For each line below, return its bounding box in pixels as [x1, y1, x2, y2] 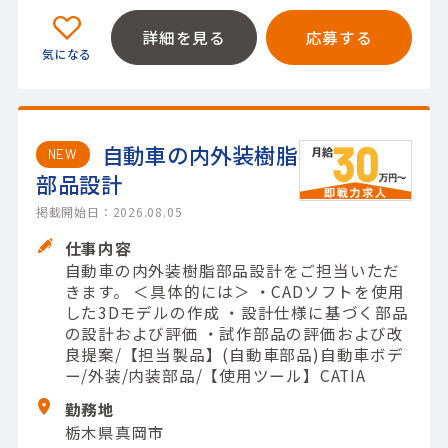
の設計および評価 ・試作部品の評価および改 [64, 322, 404, 345]
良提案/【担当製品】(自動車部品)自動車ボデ [64, 343, 404, 366]
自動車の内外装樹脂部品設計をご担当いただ [64, 259, 401, 282]
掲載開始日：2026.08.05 [35, 203, 183, 221]
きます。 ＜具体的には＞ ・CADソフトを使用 [64, 280, 405, 303]
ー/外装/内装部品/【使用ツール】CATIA [64, 364, 366, 387]
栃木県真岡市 [64, 420, 166, 443]
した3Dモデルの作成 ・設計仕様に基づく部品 [64, 301, 409, 324]
